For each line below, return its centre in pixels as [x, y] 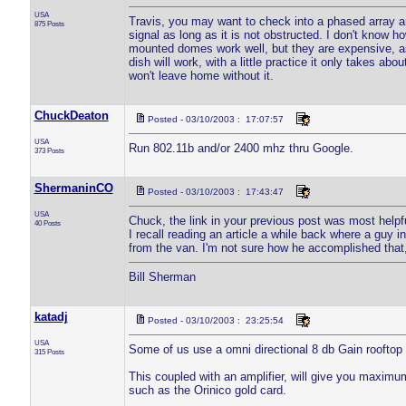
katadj [51, 317]
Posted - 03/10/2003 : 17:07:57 [215, 119]
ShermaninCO [73, 188]
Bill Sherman [162, 277]
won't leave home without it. [201, 76]
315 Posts [49, 352]
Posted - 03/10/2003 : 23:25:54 [215, 320]
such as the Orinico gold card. [207, 390]
